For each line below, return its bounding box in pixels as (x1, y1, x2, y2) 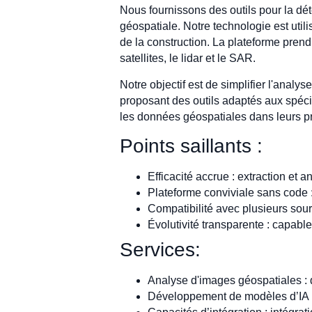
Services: (120, 239, 201, 261)
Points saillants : (120, 135, 263, 157)
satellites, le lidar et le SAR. (120, 52, 256, 65)
